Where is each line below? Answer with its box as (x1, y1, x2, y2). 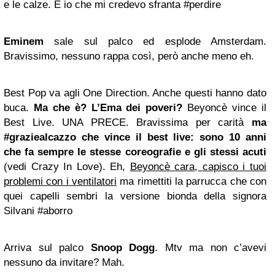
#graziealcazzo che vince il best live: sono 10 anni (4, 131, 266, 144)
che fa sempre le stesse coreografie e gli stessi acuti (4, 146, 266, 158)
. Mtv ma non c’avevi (155, 242, 266, 254)
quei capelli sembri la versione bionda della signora (4, 190, 266, 203)
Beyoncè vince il (187, 102, 267, 114)
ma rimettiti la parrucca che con (117, 176, 266, 188)
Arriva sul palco (4, 242, 91, 254)
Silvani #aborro (4, 205, 72, 217)
